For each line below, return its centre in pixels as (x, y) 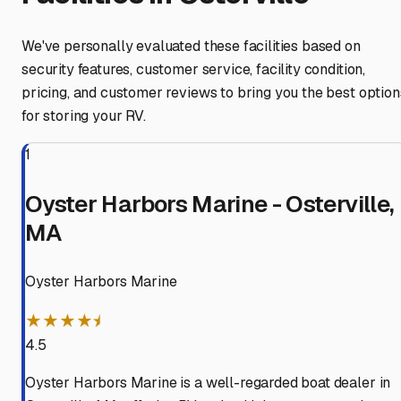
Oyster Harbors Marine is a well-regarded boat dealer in (208, 383)
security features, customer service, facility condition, (194, 70)
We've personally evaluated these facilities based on (191, 47)
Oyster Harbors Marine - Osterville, (209, 205)
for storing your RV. (84, 116)
